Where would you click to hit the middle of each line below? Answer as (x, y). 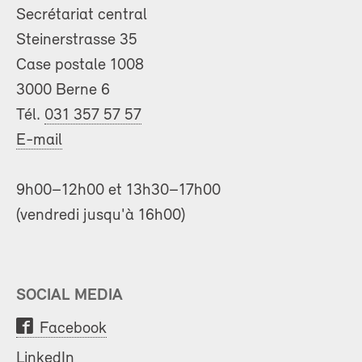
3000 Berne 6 (63, 90)
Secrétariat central (82, 15)
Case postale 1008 (80, 65)
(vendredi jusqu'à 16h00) (101, 216)
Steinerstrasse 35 (77, 40)
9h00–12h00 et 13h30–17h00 (118, 191)
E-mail (39, 141)
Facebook (73, 329)
